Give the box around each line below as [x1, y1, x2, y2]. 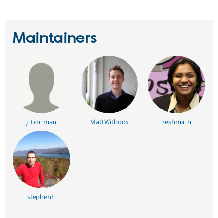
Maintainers [13, 29, 97, 49]
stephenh [27, 192, 55, 201]
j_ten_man [26, 117, 56, 127]
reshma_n [162, 117, 191, 127]
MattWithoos [90, 117, 128, 127]
